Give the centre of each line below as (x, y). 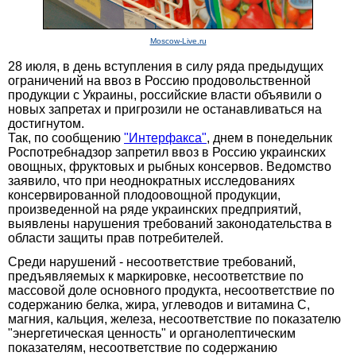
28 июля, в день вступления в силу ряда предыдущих (166, 66)
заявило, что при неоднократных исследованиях (151, 180)
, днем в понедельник (269, 137)
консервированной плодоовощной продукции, (144, 195)
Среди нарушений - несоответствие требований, (152, 261)
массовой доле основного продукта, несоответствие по (171, 290)
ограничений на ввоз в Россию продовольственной (159, 80)
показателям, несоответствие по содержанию (143, 347)
